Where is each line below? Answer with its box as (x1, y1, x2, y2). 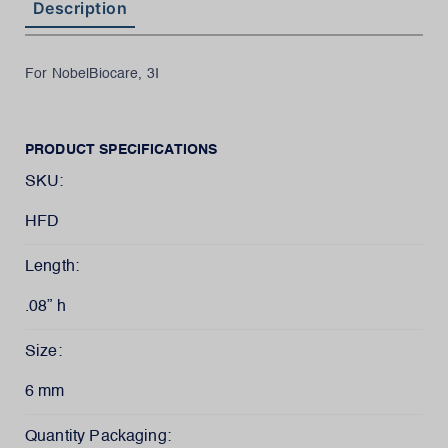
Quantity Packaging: (25, 429, 171, 445)
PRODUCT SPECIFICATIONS (25, 143, 218, 157)
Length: (25, 259, 80, 275)
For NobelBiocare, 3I (25, 67, 160, 81)
